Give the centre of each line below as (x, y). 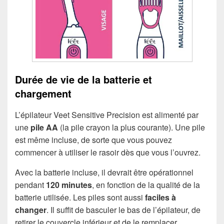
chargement (43, 93)
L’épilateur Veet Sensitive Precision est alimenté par (107, 114)
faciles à (160, 197)
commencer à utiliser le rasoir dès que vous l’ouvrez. (108, 152)
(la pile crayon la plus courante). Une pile (131, 127)
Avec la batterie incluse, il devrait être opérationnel (104, 172)
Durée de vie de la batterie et (83, 79)
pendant (30, 184)
